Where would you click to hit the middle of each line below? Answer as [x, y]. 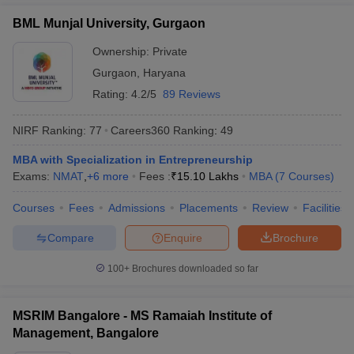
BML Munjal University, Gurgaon [109, 23]
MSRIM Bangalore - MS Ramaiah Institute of [142, 316]
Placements [209, 208]
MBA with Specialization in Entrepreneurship [133, 160]
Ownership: [122, 51]
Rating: [112, 94]
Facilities [324, 208]
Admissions [137, 208]
